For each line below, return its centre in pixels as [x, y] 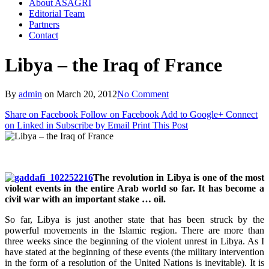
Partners [44, 25]
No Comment [143, 94]
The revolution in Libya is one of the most [179, 178]
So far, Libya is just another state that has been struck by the [134, 220]
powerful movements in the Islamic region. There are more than [134, 231]
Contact [44, 35]
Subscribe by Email [93, 125]
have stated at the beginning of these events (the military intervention [134, 252]
